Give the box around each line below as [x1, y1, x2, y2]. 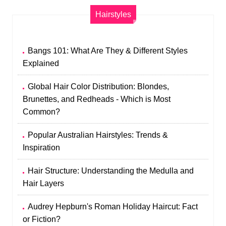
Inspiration [23, 143, 61, 152]
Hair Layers [23, 179, 65, 188]
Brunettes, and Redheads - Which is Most [23, 95, 171, 103]
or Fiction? [23, 215, 61, 223]
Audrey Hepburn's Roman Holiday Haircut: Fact [28, 202, 198, 211]
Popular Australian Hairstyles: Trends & [28, 131, 168, 139]
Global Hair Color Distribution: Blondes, [28, 82, 169, 91]
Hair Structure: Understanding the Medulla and [28, 166, 194, 175]
